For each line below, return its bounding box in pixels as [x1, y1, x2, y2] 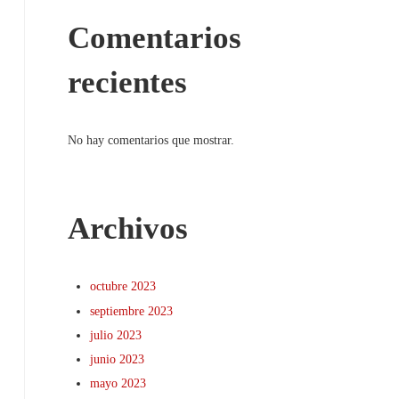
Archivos [68, 211, 189, 247]
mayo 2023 [90, 376, 147, 391]
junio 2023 [90, 351, 145, 366]
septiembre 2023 [90, 303, 174, 318]
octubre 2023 [90, 279, 157, 294]
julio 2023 [90, 327, 142, 342]
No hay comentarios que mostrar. [68, 132, 235, 147]
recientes [68, 64, 188, 100]
